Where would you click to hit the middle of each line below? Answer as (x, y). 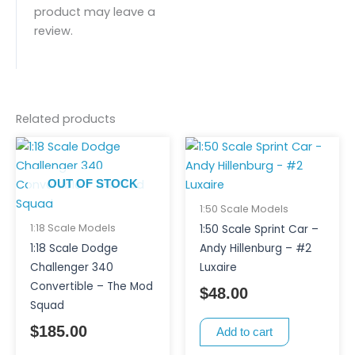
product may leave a (94, 11)
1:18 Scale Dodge (74, 249)
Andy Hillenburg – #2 (255, 249)
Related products (66, 119)
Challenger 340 (71, 268)
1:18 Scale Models (73, 228)
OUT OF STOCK (93, 183)
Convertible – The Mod (91, 287)
